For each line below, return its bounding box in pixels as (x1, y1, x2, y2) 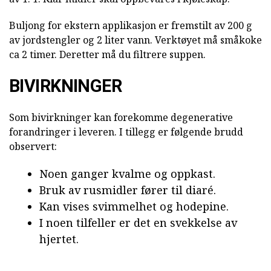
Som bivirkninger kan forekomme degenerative (9, 111, 233, 125)
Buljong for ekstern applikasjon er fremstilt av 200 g (9, 19, 252, 33)
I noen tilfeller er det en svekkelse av (39, 215, 237, 230)
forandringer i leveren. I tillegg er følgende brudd (9, 125, 243, 139)
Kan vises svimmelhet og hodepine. (39, 199, 229, 214)
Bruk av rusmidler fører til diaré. (39, 183, 216, 198)
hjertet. (39, 232, 79, 247)
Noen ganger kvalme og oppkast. (39, 166, 215, 181)
